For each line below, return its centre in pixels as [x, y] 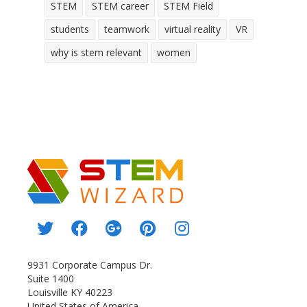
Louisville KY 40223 [70, 292]
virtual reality [193, 29]
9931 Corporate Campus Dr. [90, 265]
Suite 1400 [51, 278]
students [70, 29]
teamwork [127, 29]
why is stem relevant [96, 52]
